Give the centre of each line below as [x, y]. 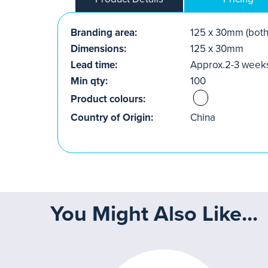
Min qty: [89, 81]
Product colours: [108, 99]
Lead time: [94, 65]
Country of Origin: [112, 118]
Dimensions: [98, 49]
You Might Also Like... [154, 214]
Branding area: [104, 33]
